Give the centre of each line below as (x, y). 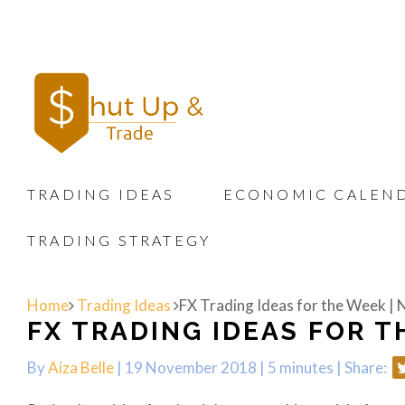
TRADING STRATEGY (119, 240)
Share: (367, 367)
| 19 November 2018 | (191, 367)
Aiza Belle (81, 367)
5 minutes (301, 367)
